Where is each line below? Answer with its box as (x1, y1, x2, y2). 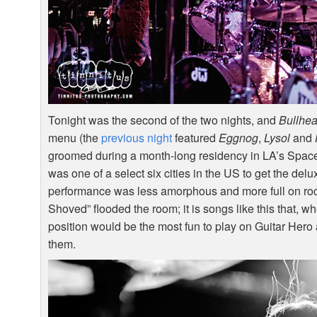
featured (172, 129, 219, 146)
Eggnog (219, 129, 259, 146)
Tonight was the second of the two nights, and (48, 112, 279, 129)
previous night (101, 129, 173, 146)
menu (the (48, 129, 102, 146)
